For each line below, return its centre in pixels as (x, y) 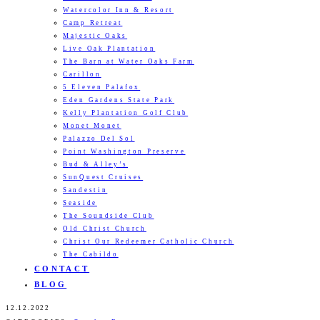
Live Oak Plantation (109, 49)
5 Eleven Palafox (102, 87)
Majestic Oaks (95, 36)
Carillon (82, 74)
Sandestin (85, 190)
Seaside (80, 203)
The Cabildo (91, 254)
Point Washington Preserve (124, 151)
